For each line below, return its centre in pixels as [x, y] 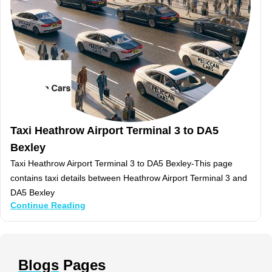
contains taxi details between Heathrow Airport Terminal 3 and [129, 178]
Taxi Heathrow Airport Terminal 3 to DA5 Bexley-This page [121, 164]
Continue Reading [48, 206]
